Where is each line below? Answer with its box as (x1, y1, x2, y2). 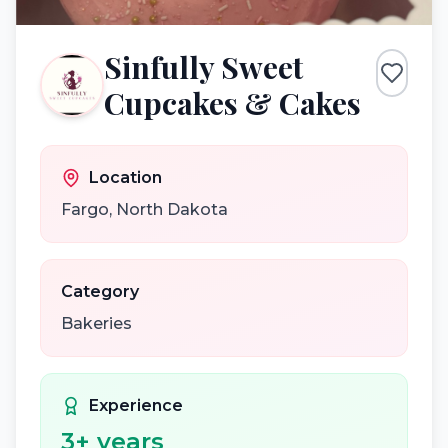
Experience (89, 396, 183, 415)
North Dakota (116, 200, 228, 219)
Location (89, 168, 162, 187)
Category (61, 282, 139, 301)
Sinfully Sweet (104, 47, 303, 87)
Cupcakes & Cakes (104, 83, 361, 123)
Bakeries (61, 314, 132, 333)
